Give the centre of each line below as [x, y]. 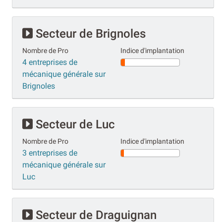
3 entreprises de [50, 153]
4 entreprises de [50, 62]
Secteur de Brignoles [89, 33]
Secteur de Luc [74, 124]
